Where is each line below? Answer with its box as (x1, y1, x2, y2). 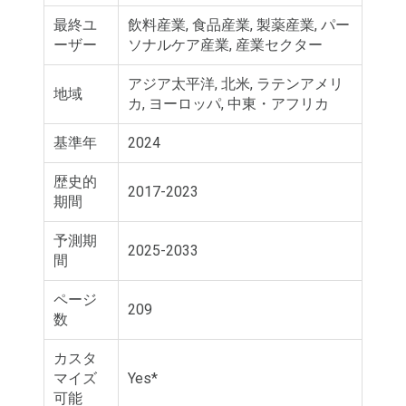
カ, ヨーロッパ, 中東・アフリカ (128, 94, 329, 112)
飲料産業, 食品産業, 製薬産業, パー (128, 15, 350, 34)
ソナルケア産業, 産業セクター (128, 35, 323, 53)
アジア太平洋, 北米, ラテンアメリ (128, 74, 343, 92)
